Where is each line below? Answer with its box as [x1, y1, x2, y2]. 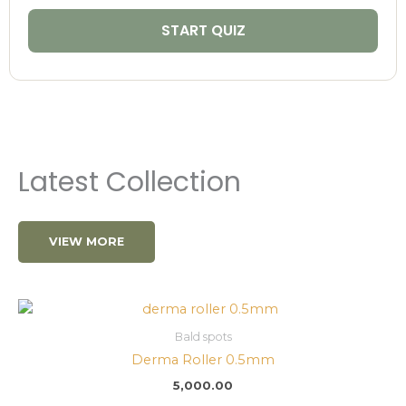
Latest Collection [18, 162, 241, 201]
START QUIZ [160, 19, 246, 41]
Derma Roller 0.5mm [131, 352, 275, 369]
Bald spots [174, 330, 232, 344]
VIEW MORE [49, 234, 124, 248]
